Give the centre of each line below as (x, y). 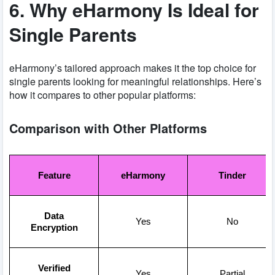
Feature (54, 175)
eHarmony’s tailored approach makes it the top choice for (133, 68)
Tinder (232, 175)
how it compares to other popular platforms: (103, 95)
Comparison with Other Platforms (108, 128)
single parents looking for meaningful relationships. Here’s (135, 82)
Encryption (54, 227)
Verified (54, 268)
